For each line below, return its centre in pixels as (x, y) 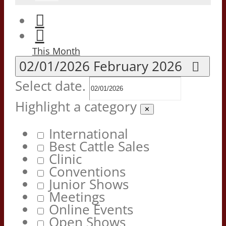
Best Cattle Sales (99, 146)
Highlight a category (76, 106)
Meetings (77, 197)
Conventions (87, 172)
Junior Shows (89, 184)
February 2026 (139, 66)
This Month (56, 51)
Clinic (65, 159)
